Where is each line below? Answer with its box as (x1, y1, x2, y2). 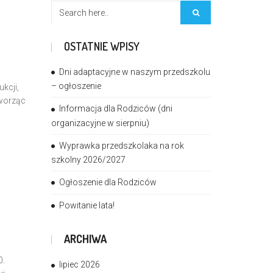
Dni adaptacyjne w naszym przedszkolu (58, 67, 210, 77)
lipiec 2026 (58, 260, 100, 270)
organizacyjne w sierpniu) (51, 118, 149, 128)
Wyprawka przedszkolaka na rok (58, 140, 184, 151)
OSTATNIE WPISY (63, 40, 140, 53)
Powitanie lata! (58, 200, 115, 211)
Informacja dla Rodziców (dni (58, 104, 172, 114)
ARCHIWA (63, 232, 107, 246)
